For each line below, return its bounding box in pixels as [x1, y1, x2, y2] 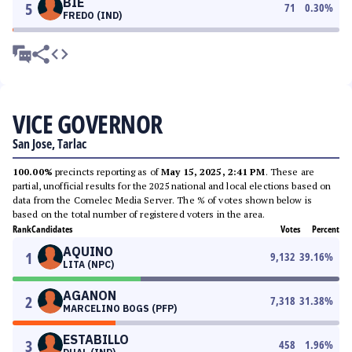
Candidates [31, 222, 72, 236]
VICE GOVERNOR [13, 107, 163, 141]
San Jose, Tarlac [13, 135, 86, 152]
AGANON [63, 288, 116, 303]
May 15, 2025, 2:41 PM [161, 166, 266, 178]
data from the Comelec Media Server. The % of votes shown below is [13, 194, 312, 206]
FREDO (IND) [63, 9, 122, 21]
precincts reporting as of [52, 166, 162, 178]
